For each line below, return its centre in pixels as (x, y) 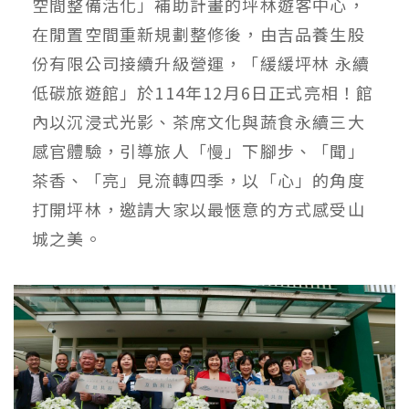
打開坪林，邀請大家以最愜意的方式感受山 (199, 210)
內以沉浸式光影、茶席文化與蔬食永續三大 (199, 122)
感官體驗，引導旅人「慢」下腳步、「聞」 (199, 151)
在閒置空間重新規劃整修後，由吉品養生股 (199, 34)
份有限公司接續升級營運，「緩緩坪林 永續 (201, 63)
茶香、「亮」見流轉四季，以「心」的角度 (199, 180)
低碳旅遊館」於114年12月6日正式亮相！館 (203, 93)
